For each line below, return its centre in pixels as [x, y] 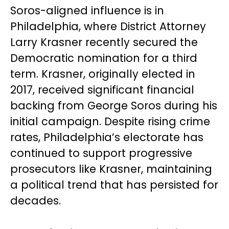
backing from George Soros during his [114, 106]
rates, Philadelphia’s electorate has [107, 138]
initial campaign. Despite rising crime [110, 122]
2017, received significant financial [102, 90]
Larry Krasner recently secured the [104, 42]
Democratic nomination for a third [104, 58]
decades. [36, 201]
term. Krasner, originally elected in [103, 74]
